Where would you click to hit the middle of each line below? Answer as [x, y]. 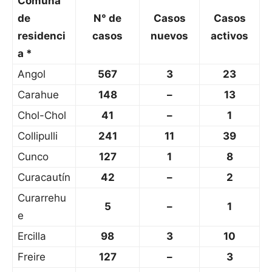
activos [229, 36]
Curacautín [44, 178]
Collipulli [38, 136]
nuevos [169, 36]
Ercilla [32, 236]
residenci [42, 36]
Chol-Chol [42, 116]
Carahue [38, 95]
